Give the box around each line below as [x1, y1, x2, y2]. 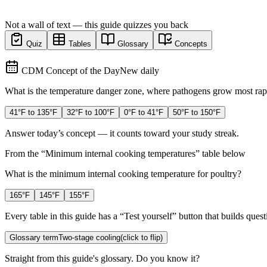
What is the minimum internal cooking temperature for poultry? [5, 168, 241, 179]
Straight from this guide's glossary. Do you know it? [5, 253, 200, 263]
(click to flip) [120, 232, 163, 242]
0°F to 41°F [124, 107, 163, 117]
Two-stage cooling [58, 232, 120, 242]
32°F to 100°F [67, 107, 114, 117]
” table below [195, 148, 246, 159]
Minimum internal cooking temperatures [45, 148, 195, 159]
